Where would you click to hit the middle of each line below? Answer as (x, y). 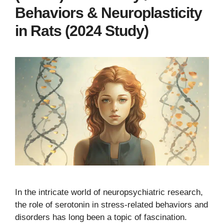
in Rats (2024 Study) (82, 30)
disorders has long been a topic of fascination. (101, 217)
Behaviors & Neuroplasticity (108, 12)
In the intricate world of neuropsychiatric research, (109, 192)
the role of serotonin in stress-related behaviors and (111, 205)
